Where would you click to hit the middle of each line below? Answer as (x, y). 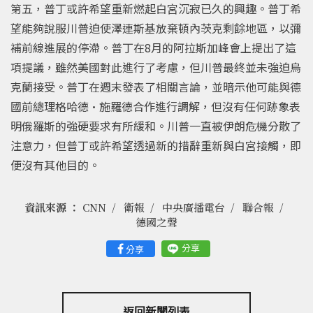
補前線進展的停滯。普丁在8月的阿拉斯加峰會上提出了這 (153, 47)
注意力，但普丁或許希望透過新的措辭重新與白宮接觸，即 (156, 145)
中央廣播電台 (194, 207)
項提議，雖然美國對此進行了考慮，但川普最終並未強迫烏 (156, 67)
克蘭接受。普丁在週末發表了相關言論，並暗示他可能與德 (156, 86)
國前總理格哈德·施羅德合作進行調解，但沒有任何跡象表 (155, 106)
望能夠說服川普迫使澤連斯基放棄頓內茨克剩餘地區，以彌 (156, 28)
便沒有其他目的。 (55, 165)
